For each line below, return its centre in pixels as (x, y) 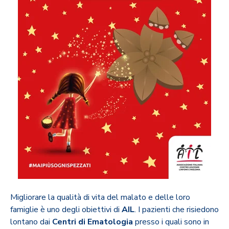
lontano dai (31, 222)
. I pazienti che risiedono (177, 209)
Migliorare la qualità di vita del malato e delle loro (100, 197)
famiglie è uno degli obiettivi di (66, 209)
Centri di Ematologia (93, 222)
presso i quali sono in (171, 222)
